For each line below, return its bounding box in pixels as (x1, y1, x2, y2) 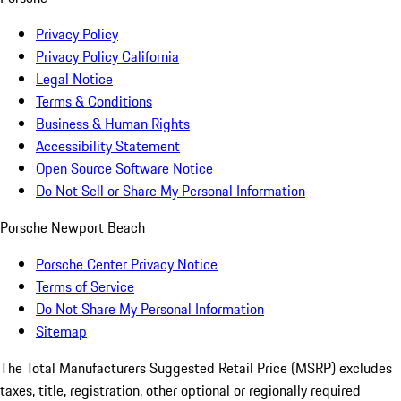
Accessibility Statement (36, 134, 180, 157)
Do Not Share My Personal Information (36, 297, 264, 320)
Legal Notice (36, 67, 113, 90)
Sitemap (36, 320, 87, 342)
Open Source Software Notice (36, 157, 213, 179)
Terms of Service (36, 275, 134, 297)
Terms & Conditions (36, 90, 152, 112)
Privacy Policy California (36, 45, 179, 67)
